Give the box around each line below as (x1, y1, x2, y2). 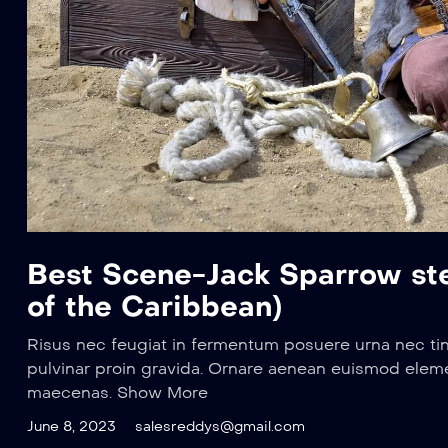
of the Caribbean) (27, 288, 282, 324)
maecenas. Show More (27, 382, 208, 402)
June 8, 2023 (27, 417, 116, 435)
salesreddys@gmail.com (135, 417, 305, 435)
